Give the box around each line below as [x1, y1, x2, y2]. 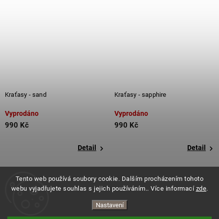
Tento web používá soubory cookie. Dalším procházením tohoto [15, 175, 204, 182]
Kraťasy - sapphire [114, 91, 167, 99]
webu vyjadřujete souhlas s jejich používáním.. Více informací [11, 185, 196, 192]
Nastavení [95, 201, 124, 209]
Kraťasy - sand [5, 91, 46, 99]
